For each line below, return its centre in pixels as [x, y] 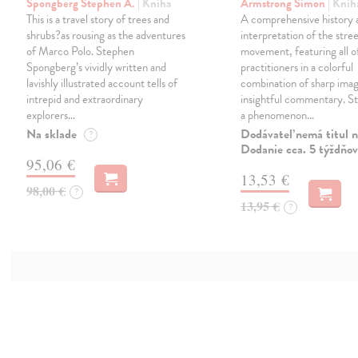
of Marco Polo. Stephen [81, 51]
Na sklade [52, 134]
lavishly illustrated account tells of [102, 83]
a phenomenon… [278, 115]
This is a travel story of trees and [98, 19]
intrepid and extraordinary [85, 99]
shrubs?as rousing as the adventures [106, 35]
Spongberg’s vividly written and [97, 67]
